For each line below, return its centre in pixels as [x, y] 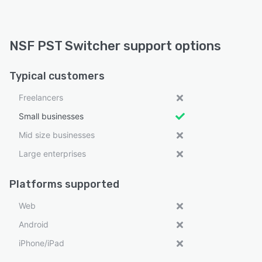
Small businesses [51, 116]
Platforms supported [64, 185]
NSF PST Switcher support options [115, 46]
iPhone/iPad [42, 243]
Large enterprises [52, 154]
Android [34, 225]
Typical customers [57, 76]
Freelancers [41, 98]
